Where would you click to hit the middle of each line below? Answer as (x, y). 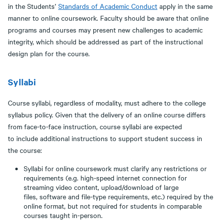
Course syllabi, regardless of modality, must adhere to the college (107, 103)
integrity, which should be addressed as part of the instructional (105, 41)
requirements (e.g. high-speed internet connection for (105, 178)
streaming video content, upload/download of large (101, 187)
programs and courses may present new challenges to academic (105, 30)
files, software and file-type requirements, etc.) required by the (118, 196)
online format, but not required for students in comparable (113, 206)
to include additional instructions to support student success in (105, 138)
